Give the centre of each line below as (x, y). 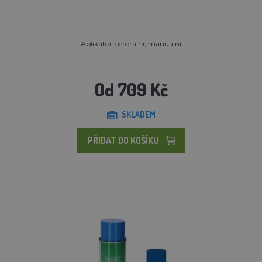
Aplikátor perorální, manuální (131, 43)
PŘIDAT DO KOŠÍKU (123, 140)
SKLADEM (138, 114)
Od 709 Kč (131, 89)
